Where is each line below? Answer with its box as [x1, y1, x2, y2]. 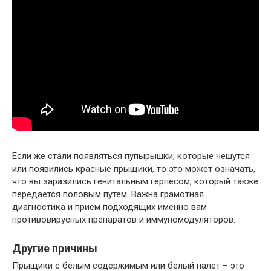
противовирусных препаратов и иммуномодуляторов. [12, 214, 235, 225]
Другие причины [12, 242, 97, 255]
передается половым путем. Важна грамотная [12, 189, 204, 200]
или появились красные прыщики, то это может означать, [12, 163, 255, 174]
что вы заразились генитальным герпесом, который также [12, 176, 258, 187]
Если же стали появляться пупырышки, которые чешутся [12, 151, 250, 162]
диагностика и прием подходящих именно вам [12, 201, 207, 212]
